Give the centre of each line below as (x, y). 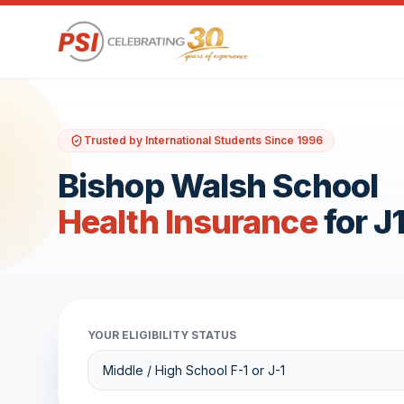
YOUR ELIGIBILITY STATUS (162, 335)
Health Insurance (188, 222)
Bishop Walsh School (218, 186)
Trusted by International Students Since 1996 (203, 140)
